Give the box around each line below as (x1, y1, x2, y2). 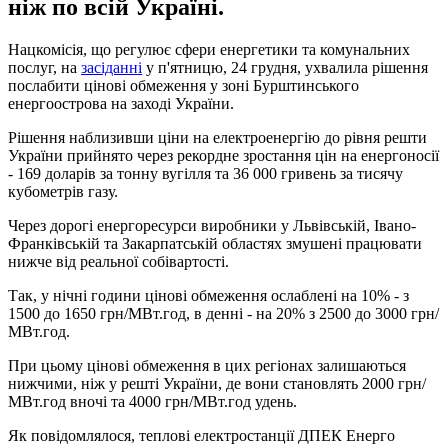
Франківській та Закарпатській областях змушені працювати (8, 234, 422, 252)
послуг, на (8, 58, 81, 76)
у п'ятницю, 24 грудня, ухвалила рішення (142, 58, 428, 76)
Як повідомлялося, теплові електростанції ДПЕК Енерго (8, 426, 395, 444)
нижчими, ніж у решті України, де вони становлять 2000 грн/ (8, 374, 426, 392)
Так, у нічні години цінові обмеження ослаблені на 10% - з (8, 286, 409, 304)
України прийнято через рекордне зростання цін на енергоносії (8, 146, 439, 164)
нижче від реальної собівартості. (8, 252, 229, 270)
